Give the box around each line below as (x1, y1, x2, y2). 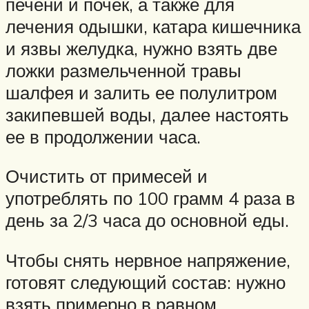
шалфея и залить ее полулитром (6, 81, 277, 103)
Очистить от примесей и (6, 165, 208, 188)
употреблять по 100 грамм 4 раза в (6, 187, 295, 210)
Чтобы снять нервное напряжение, (6, 249, 290, 272)
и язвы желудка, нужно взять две (6, 37, 277, 59)
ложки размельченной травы (6, 59, 241, 81)
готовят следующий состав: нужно (6, 271, 286, 294)
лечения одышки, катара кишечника (6, 14, 301, 37)
